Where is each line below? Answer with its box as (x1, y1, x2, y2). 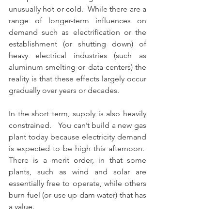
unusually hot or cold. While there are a (9, 4, 146, 14)
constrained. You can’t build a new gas (9, 121, 146, 130)
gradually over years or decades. (9, 86, 119, 95)
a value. (9, 202, 36, 211)
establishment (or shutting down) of (9, 39, 146, 48)
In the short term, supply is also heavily (9, 109, 146, 118)
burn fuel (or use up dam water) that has (9, 190, 146, 200)
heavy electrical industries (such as (9, 51, 146, 60)
